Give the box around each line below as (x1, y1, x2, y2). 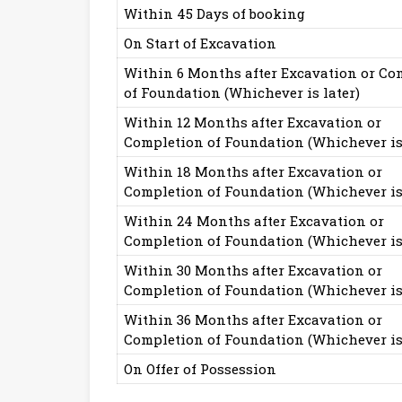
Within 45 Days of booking (124, 4, 305, 23)
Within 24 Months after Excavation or (124, 212, 384, 231)
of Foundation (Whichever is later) (124, 83, 360, 102)
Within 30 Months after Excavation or (124, 261, 382, 280)
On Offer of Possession (124, 360, 276, 379)
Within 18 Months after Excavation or (124, 162, 382, 181)
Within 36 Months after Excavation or (124, 310, 382, 329)
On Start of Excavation (124, 34, 276, 53)
